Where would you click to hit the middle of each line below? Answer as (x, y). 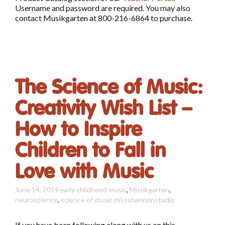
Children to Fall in (90, 151)
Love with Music (84, 172)
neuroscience (36, 200)
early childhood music (93, 190)
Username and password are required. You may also (103, 8)
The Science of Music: (109, 88)
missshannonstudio (144, 200)
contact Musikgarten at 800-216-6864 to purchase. (104, 18)
